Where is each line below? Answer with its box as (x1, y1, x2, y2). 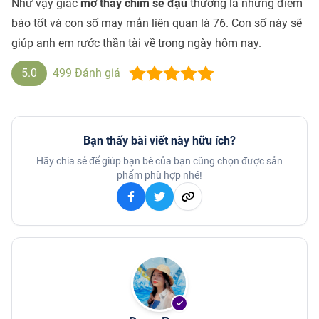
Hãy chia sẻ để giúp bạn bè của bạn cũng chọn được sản (36, 155, 283, 167)
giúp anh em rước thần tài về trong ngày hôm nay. (11, 36, 261, 51)
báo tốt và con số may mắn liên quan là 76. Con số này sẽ (11, 16, 302, 31)
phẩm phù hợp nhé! (117, 169, 202, 182)
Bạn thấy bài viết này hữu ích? (83, 134, 236, 148)
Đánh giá (72, 66, 120, 80)
